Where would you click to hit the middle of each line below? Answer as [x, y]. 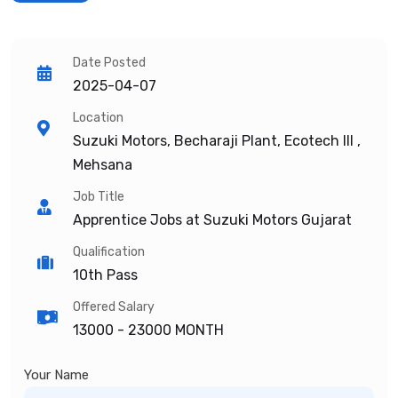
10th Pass [105, 275]
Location [98, 117]
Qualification [109, 251]
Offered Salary [114, 306]
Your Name [56, 374]
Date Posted [109, 62]
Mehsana [103, 164]
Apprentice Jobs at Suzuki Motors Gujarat [212, 219]
